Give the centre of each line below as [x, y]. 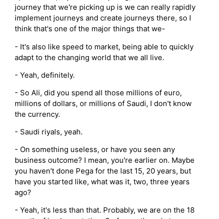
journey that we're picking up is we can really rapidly [105, 7]
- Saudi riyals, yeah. [49, 132]
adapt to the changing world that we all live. [89, 57]
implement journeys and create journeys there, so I [103, 18]
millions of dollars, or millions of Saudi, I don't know [103, 103]
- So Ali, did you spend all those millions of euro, [98, 92]
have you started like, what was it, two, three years [102, 182]
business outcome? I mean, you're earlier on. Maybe [105, 160]
